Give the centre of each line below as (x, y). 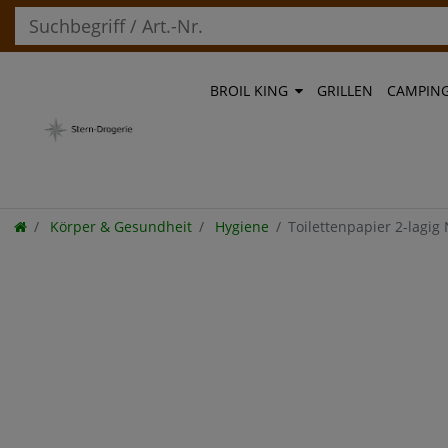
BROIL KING (249, 90)
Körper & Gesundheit (119, 226)
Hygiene (240, 226)
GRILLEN (345, 90)
